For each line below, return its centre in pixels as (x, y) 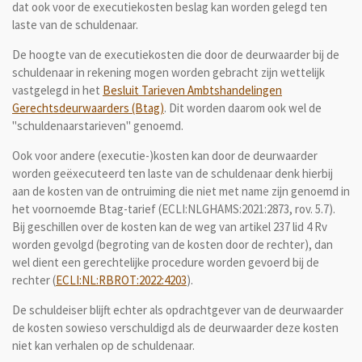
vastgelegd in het (57, 90)
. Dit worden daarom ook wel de (243, 107)
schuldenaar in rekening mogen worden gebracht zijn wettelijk (168, 72)
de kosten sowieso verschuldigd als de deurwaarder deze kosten (175, 327)
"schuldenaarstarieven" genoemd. (98, 125)
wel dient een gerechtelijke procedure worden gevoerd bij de (166, 262)
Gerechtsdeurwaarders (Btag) (88, 107)
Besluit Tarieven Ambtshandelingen (192, 90)
